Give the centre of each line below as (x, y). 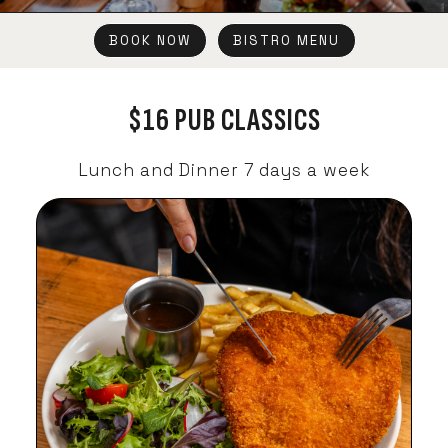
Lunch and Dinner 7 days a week (224, 170)
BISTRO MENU (286, 40)
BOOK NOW (149, 40)
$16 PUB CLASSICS (224, 120)
